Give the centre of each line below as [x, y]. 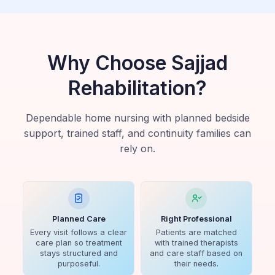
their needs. [196, 263]
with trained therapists [196, 242]
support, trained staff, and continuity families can [137, 133]
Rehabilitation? [137, 88]
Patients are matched [196, 232]
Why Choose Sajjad [137, 63]
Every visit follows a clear [79, 232]
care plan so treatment [79, 242]
